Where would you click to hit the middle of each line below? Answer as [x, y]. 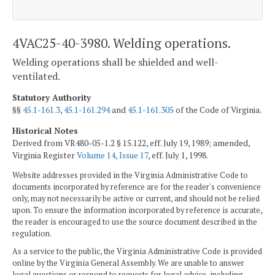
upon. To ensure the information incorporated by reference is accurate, [137, 211]
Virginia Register [45, 155]
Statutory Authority [52, 97]
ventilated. [36, 76]
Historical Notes [45, 130]
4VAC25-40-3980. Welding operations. [122, 43]
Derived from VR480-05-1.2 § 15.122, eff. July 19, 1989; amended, [131, 143]
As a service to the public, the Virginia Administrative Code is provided [137, 252]
